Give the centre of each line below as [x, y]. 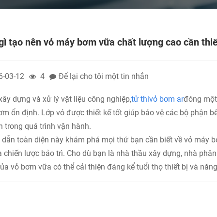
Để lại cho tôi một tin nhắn [104, 77]
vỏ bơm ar [166, 99]
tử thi [140, 99]
